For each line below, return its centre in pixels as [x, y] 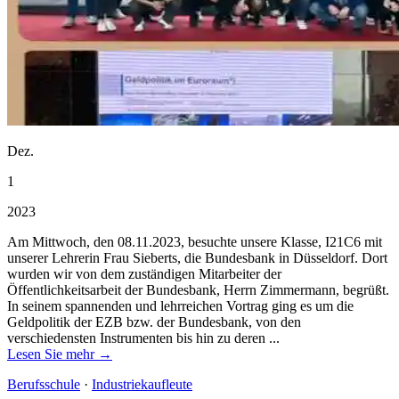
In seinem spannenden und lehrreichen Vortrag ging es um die [180, 305]
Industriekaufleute [142, 384]
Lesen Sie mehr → [60, 354]
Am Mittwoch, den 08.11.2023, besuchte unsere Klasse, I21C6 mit [195, 241]
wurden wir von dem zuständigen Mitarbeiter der [144, 273]
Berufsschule [44, 384]
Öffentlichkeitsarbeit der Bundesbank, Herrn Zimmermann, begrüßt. [198, 289]
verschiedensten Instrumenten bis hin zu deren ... [143, 338]
